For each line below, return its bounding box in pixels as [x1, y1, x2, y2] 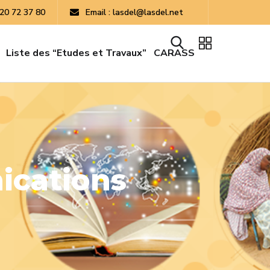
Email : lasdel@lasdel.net [85, 7, 183, 18]
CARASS [153, 46, 195, 60]
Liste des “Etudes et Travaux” [5, 46, 146, 60]
